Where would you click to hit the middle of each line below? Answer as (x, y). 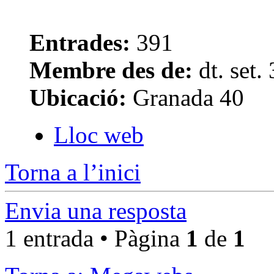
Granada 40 (185, 98)
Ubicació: (78, 98)
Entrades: (80, 43)
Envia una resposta (96, 211)
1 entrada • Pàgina (95, 239)
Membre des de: (111, 70)
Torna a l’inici (73, 172)
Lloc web (99, 135)
